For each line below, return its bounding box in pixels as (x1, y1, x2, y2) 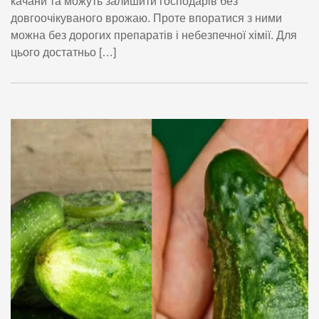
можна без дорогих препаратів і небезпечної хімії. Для (11, 29, 297, 42)
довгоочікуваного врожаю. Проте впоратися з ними (11, 12, 282, 25)
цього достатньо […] (11, 46, 116, 59)
